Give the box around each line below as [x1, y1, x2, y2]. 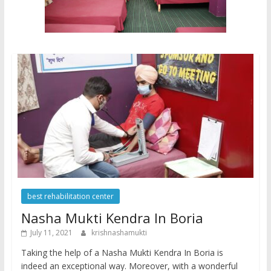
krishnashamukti [91, 227, 147, 238]
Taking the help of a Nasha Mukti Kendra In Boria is [21, 246, 223, 258]
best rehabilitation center [27, 191, 114, 201]
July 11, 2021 [30, 227, 73, 238]
